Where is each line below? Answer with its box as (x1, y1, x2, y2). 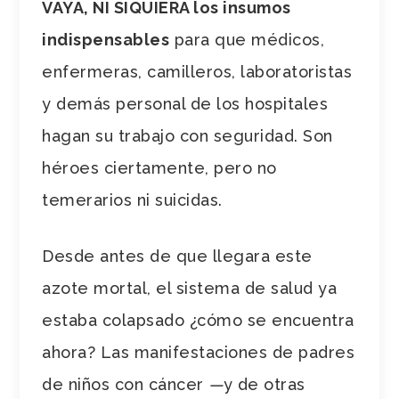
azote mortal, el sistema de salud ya (42, 278, 338, 297)
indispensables (42, 29, 170, 49)
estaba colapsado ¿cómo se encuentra (42, 310, 354, 330)
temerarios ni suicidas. (42, 190, 223, 209)
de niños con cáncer (42, 374, 209, 394)
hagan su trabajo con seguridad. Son (42, 126, 333, 145)
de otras (237, 374, 305, 394)
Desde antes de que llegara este (42, 246, 313, 265)
